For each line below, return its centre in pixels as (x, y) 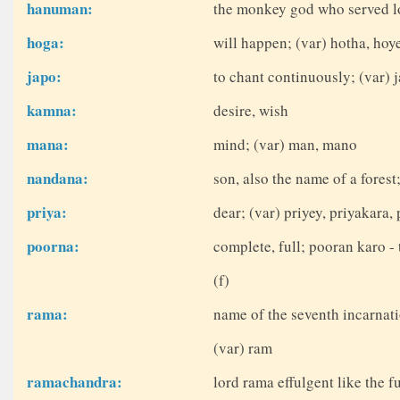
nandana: (58, 179)
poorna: (54, 246)
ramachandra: (75, 382)
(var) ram (242, 348)
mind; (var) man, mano (285, 145)
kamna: (52, 111)
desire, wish (250, 111)
